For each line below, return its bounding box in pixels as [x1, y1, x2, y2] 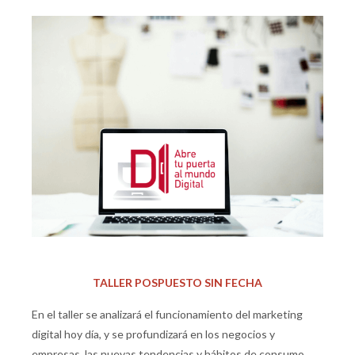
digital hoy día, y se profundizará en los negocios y [32, 327, 275, 342]
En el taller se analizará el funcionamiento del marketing [32, 307, 303, 322]
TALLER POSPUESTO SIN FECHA [93, 276, 262, 290]
